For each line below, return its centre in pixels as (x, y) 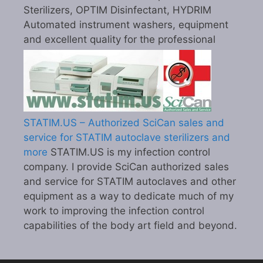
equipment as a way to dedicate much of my (129, 196)
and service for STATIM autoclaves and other (130, 182)
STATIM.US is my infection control (129, 152)
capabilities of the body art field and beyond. (130, 226)
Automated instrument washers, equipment (126, 25)
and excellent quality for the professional (119, 40)
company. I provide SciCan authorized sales (126, 167)
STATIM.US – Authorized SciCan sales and (124, 123)
